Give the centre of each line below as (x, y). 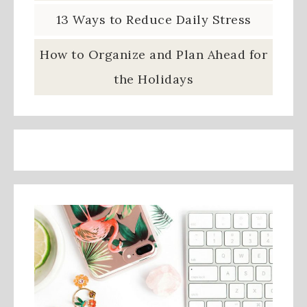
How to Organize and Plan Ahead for (153, 54)
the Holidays (153, 79)
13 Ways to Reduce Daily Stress (153, 19)
